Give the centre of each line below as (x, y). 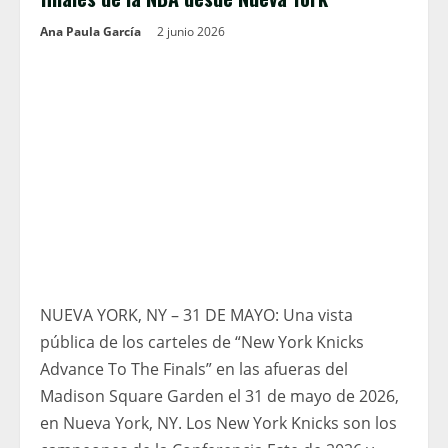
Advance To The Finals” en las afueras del (194, 368)
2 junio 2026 (192, 31)
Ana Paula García (90, 31)
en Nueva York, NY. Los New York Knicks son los (218, 422)
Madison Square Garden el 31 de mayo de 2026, (219, 395)
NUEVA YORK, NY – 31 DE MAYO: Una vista (196, 314)
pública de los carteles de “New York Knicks (202, 341)
